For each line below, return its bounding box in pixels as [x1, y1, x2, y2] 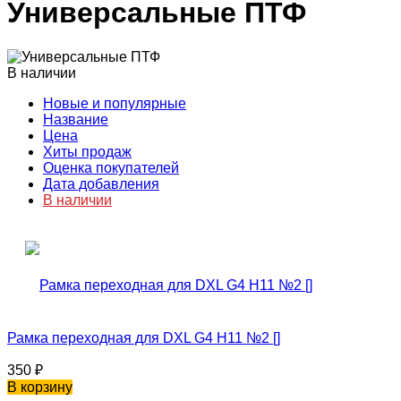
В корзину [7, 379, 73, 395]
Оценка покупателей [43, 159, 179, 175]
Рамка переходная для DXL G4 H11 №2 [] [7, 329, 280, 346]
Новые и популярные [43, 95, 186, 111]
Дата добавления [43, 175, 159, 192]
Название [43, 111, 108, 127]
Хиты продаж [43, 143, 132, 159]
